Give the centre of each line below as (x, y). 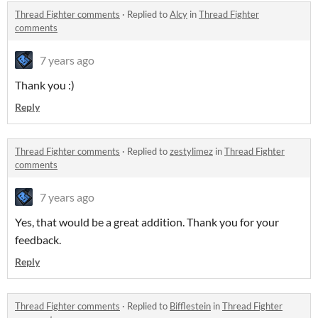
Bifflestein (190, 306)
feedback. (38, 240)
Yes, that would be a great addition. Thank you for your (147, 222)
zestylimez (191, 152)
